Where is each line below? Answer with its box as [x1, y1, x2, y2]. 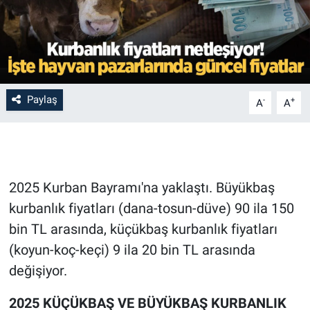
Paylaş [26, 93, 57, 107]
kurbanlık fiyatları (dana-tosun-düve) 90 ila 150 [8, 200, 294, 217]
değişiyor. [8, 262, 67, 280]
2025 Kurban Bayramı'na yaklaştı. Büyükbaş [8, 179, 275, 197]
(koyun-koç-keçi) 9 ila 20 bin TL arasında [8, 241, 255, 259]
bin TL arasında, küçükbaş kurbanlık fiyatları [8, 221, 277, 238]
